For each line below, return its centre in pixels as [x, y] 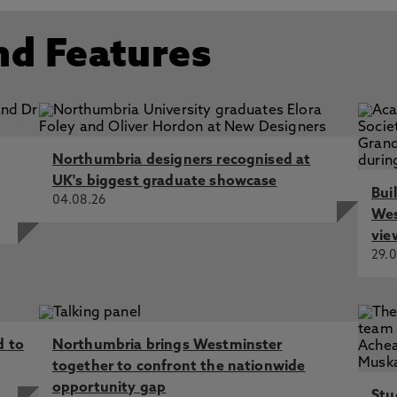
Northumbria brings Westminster [167, 346]
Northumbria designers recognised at [181, 160]
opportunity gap [109, 388]
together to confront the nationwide [179, 367]
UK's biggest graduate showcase [164, 182]
